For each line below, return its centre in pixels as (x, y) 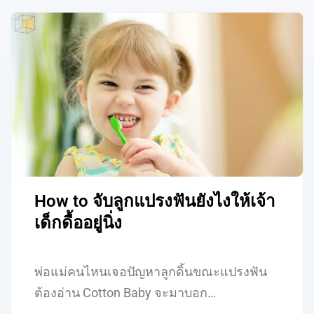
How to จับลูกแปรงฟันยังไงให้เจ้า (155, 202)
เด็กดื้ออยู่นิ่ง (78, 223)
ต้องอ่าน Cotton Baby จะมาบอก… (125, 293)
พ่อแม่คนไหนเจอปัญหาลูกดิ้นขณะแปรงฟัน (151, 272)
